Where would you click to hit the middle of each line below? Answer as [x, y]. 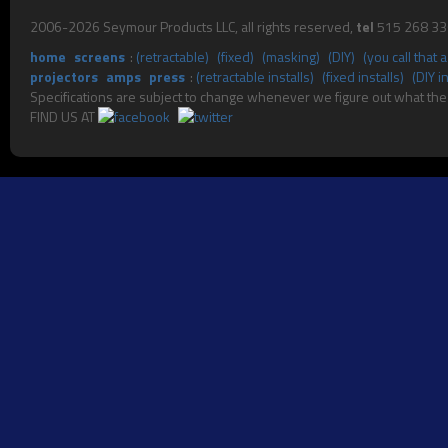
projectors [64, 76]
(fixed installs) [363, 76]
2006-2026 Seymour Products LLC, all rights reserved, [193, 26]
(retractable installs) [255, 76]
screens [99, 56]
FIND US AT [64, 116]
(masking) [291, 56]
